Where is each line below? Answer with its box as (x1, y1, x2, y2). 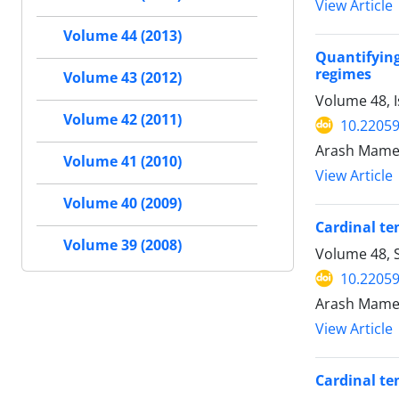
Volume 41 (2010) (63, 151, 182, 172)
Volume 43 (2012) (63, 68, 182, 88)
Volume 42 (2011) (63, 110, 182, 130)
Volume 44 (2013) (63, 26, 182, 46)
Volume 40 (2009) (63, 193, 182, 214)
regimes (315, 63, 371, 84)
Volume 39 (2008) (63, 235, 182, 256)
